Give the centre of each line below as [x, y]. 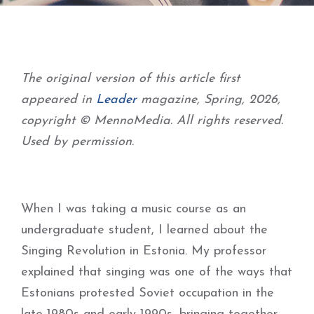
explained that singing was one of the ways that [157, 272]
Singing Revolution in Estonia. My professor [144, 251]
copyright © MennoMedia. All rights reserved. [152, 121]
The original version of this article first [130, 79]
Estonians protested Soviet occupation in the [148, 293]
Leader [116, 100]
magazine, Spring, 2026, [209, 100]
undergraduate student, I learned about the [144, 230]
